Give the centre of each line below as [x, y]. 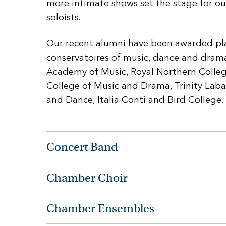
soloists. [64, 17]
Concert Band [82, 147]
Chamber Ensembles [100, 209]
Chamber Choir [87, 178]
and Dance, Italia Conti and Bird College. [135, 100]
